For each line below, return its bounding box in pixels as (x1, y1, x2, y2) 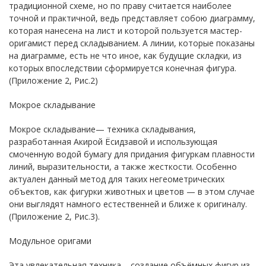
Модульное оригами (9, 235, 91, 246)
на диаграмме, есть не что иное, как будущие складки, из (9, 49, 242, 61)
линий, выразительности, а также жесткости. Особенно (9, 160, 237, 172)
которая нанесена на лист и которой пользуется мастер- (9, 24, 242, 36)
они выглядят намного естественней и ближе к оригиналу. (9, 198, 247, 210)
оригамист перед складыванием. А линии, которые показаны (9, 37, 255, 49)
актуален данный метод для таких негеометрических (9, 173, 224, 185)
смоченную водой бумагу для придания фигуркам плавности (9, 148, 255, 160)
